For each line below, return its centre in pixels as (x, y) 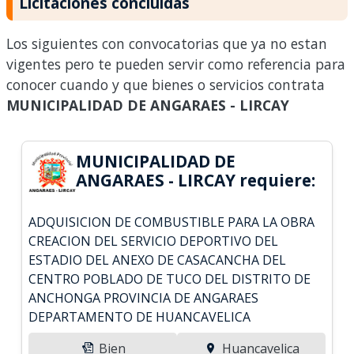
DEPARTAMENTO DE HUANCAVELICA (140, 316)
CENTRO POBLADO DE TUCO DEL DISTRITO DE (170, 279)
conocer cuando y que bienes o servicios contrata (166, 84)
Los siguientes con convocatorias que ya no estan (167, 43)
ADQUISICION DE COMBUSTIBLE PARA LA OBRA (172, 222)
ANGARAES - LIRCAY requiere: (196, 180)
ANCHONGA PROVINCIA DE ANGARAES (144, 298)
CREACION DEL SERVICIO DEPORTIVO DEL (154, 241)
